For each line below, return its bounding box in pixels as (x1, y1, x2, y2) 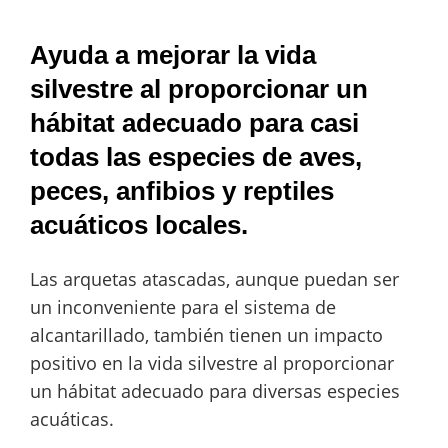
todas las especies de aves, (30, 142, 362, 173)
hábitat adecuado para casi (30, 108, 359, 139)
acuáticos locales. (30, 210, 248, 241)
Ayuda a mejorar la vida (30, 40, 316, 71)
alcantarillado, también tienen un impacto (30, 323, 383, 348)
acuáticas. (30, 407, 114, 432)
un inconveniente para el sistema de (30, 295, 336, 320)
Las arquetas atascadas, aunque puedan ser (30, 267, 399, 292)
